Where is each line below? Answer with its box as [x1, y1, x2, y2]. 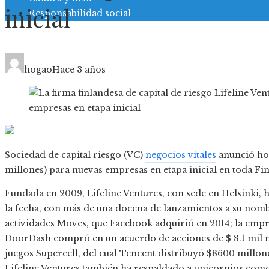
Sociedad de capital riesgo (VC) [5, 150, 145, 161]
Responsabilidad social [29, 8, 131, 19]
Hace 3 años [52, 64, 106, 76]
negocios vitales [145, 150, 216, 161]
